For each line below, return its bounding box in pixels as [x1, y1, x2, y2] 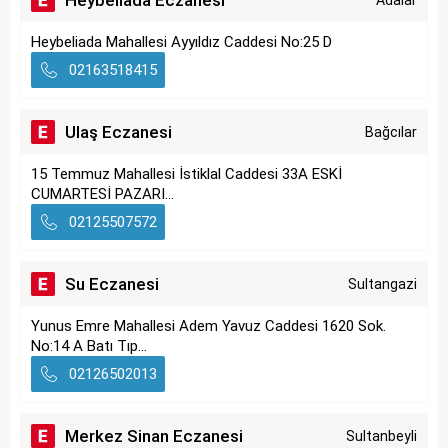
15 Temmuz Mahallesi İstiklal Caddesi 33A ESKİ [31, 165, 342, 183]
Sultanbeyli [346, 428, 417, 444]
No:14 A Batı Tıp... [31, 337, 147, 355]
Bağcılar [365, 124, 417, 140]
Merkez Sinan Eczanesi [65, 426, 243, 446]
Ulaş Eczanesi [65, 122, 172, 142]
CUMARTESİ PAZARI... [31, 185, 174, 203]
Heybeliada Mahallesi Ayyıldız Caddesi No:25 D [31, 33, 332, 51]
